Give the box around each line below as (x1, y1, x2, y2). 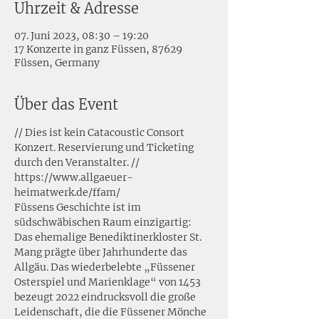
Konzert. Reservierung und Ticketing (14, 141, 196, 154)
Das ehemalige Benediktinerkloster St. (14, 231, 204, 244)
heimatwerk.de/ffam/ (14, 186, 120, 199)
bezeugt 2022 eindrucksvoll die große (14, 291, 198, 303)
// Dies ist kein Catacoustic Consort (14, 126, 187, 139)
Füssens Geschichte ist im (14, 201, 143, 214)
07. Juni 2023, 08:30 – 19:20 (14, 29, 149, 42)
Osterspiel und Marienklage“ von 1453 (14, 276, 203, 288)
